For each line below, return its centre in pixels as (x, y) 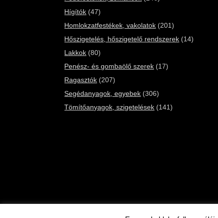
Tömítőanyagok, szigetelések (109, 107)
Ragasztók (81, 80)
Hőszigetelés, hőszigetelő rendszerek (122, 39)
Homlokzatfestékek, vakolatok (110, 25)
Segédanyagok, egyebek (103, 93)
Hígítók (75, 12)
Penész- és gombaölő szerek (109, 66)
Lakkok (75, 53)
